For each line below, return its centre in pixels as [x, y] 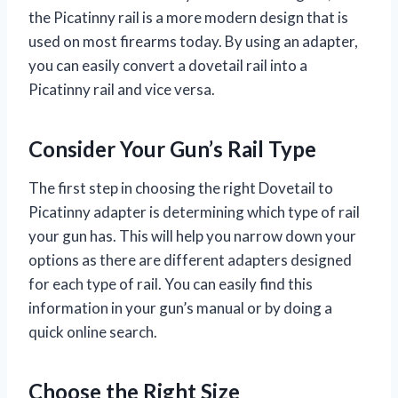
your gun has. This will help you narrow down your [192, 236]
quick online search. [93, 332]
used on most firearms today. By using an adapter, [193, 42]
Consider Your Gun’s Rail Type [172, 149]
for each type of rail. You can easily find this [171, 284]
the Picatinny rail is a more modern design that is [188, 18]
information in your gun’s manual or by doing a [180, 308]
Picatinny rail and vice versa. [122, 90]
